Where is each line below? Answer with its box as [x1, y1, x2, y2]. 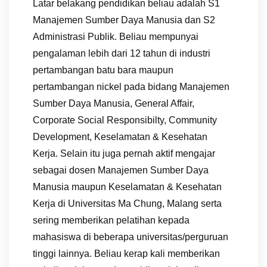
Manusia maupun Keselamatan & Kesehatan [33, 181, 222, 192]
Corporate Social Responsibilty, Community [33, 114, 217, 125]
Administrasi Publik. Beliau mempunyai [33, 31, 198, 42]
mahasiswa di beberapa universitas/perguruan [33, 231, 228, 242]
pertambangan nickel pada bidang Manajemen [33, 81, 229, 92]
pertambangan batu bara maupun [33, 64, 173, 75]
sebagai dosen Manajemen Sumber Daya [33, 164, 209, 175]
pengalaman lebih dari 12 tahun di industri [33, 48, 210, 58]
